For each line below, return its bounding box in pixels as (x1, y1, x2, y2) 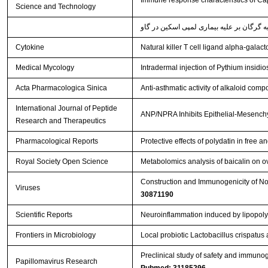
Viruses (15, 184, 40, 193)
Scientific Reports (15, 211, 72, 220)
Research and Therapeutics (15, 117, 106, 126)
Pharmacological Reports (15, 137, 98, 146)
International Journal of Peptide (15, 104, 117, 113)
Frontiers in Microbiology (15, 231, 96, 240)
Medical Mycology (15, 63, 74, 72)
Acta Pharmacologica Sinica (15, 84, 107, 93)
